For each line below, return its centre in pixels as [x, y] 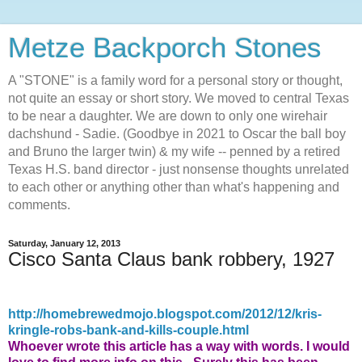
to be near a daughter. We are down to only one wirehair [168, 116]
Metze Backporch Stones [165, 48]
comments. [39, 205]
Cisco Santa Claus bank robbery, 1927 [171, 259]
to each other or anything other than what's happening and [174, 187]
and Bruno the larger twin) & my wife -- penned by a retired [174, 152]
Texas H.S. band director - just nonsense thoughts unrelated [179, 169]
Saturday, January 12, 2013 [64, 243]
